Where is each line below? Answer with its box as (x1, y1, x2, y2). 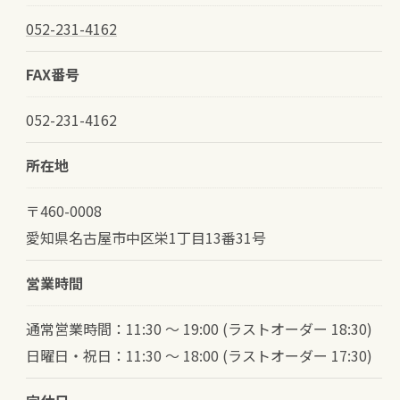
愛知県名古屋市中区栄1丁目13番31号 (25, 226, 266, 248)
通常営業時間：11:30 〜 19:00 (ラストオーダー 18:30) (25, 317, 372, 339)
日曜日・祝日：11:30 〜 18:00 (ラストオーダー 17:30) (25, 344, 372, 366)
